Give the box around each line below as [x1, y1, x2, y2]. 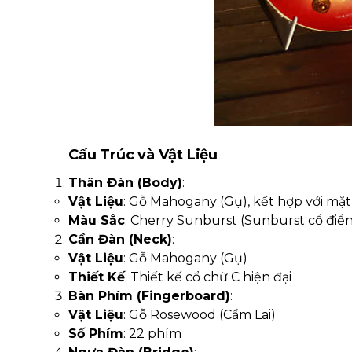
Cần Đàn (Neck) [68, 232, 172, 247]
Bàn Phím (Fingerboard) [68, 288, 230, 303]
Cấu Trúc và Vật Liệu [68, 146, 218, 163]
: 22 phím [123, 326, 181, 341]
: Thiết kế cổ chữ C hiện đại [125, 269, 291, 284]
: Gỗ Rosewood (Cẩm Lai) [123, 307, 276, 322]
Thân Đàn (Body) [68, 175, 182, 190]
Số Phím [68, 326, 123, 341]
